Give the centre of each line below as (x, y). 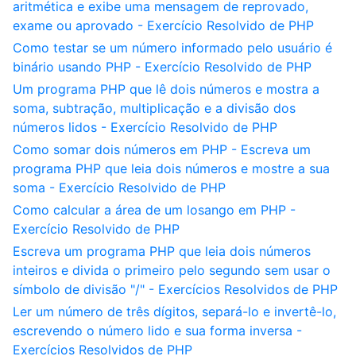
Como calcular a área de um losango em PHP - (154, 210)
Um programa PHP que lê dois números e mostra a (166, 89)
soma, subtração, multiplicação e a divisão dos (154, 108)
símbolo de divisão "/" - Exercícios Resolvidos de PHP (175, 289)
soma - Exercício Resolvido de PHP (119, 188)
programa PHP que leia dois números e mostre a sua (171, 168)
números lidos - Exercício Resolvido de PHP (145, 127)
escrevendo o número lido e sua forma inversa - (157, 331)
